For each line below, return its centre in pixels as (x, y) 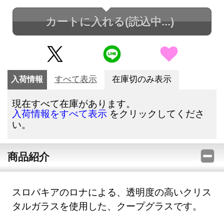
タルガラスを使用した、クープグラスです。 (107, 205)
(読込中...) (149, 21)
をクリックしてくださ (156, 113)
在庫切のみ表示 (141, 79)
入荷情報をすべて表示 (60, 114)
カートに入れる (85, 21)
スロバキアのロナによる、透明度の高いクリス (112, 191)
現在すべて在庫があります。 (74, 103)
